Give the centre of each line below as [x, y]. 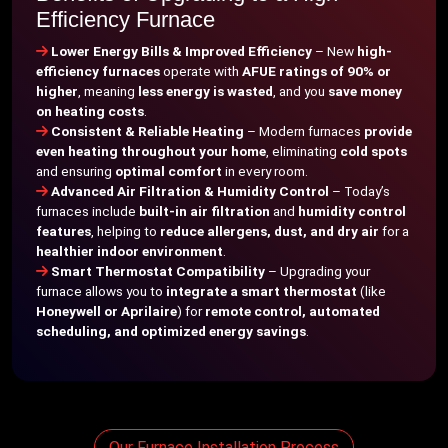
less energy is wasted [205, 91]
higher [57, 91]
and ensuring [75, 171]
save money [365, 91]
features [63, 231]
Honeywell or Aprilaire [106, 311]
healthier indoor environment [129, 251]
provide [388, 131]
